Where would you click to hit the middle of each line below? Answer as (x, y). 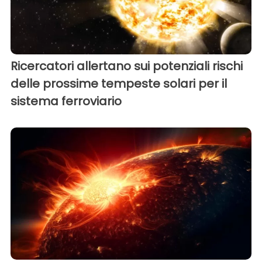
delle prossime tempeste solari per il (119, 84)
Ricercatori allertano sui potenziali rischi (127, 66)
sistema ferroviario (66, 101)
